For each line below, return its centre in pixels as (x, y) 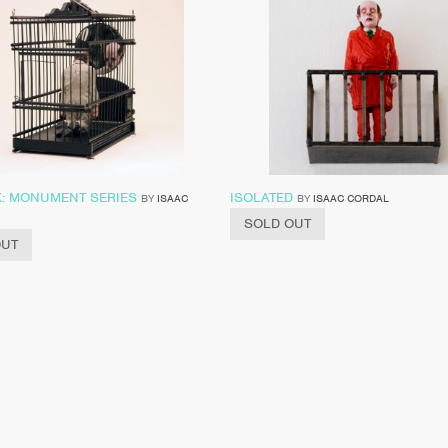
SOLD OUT (277, 223)
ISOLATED (261, 197)
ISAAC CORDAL (350, 197)
